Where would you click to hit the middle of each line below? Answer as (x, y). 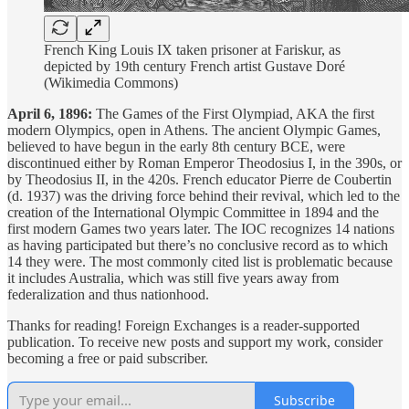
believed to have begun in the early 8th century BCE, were (176, 147)
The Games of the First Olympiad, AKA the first (233, 114)
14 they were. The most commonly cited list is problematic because (200, 262)
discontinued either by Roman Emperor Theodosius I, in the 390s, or (204, 163)
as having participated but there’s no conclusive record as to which (198, 246)
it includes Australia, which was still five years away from (173, 278)
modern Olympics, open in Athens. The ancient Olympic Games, (194, 131)
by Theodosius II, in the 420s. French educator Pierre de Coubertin (199, 180)
